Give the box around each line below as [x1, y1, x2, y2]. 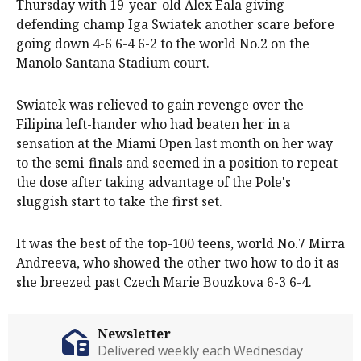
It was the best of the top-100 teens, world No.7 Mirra [16, 234, 345, 252]
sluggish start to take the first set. [16, 192, 222, 210]
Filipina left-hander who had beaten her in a [16, 114, 290, 133]
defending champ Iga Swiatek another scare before [16, 15, 334, 33]
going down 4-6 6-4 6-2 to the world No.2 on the [16, 34, 309, 52]
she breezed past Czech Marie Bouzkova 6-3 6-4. [16, 272, 312, 291]
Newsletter [97, 324, 171, 342]
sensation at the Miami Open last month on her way [16, 134, 333, 152]
